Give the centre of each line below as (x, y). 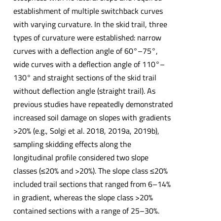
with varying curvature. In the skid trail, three (90, 24)
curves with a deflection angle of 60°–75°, (85, 51)
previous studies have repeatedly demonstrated (93, 104)
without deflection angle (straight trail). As (84, 91)
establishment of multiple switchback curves (88, 11)
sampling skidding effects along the (72, 144)
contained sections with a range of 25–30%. (86, 211)
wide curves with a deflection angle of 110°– (89, 64)
